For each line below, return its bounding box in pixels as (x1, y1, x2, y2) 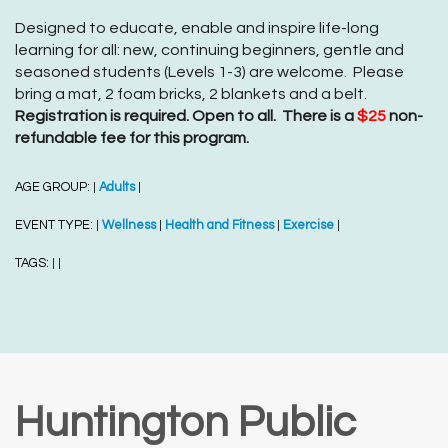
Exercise (283, 219, 334, 233)
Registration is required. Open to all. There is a (15, 108, 357, 125)
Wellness (102, 219, 156, 233)
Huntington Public (15, 401, 356, 446)
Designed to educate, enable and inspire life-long (15, 20, 379, 37)
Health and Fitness (165, 219, 274, 233)
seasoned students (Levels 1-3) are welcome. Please (15, 64, 404, 81)
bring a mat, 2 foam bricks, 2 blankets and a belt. (15, 86, 367, 103)
